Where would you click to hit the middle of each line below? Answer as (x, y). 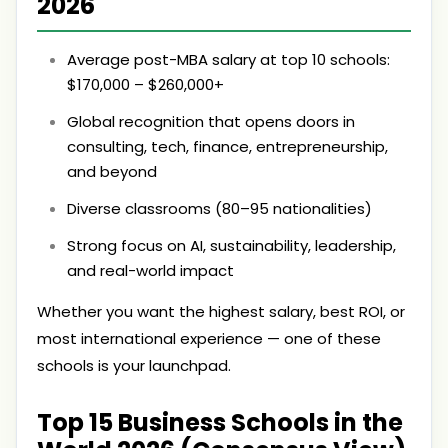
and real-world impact (150, 270)
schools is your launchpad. (134, 365)
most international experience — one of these (209, 338)
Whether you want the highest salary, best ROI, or (221, 311)
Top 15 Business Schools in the (220, 422)
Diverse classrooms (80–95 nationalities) (219, 208)
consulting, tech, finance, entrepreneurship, (227, 146)
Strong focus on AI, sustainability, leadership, (231, 245)
